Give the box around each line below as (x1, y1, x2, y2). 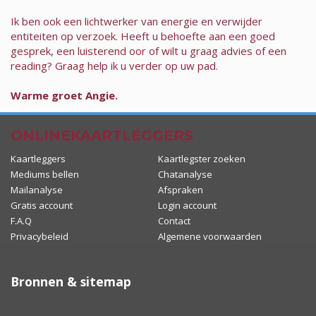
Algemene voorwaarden (158, 229, 262, 243)
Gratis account (11, 198, 73, 212)
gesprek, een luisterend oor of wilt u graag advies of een (11, 43, 286, 58)
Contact (158, 214, 190, 227)
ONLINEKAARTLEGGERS (11, 126, 193, 144)
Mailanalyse (11, 183, 63, 196)
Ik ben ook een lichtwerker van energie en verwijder (11, 13, 262, 28)
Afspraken (158, 183, 203, 196)
